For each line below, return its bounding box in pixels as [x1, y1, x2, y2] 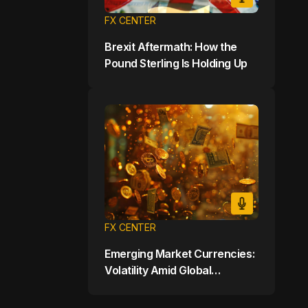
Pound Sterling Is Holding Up [104, 56, 247, 70]
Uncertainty [104, 279, 165, 294]
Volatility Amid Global [104, 263, 212, 277]
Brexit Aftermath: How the [104, 39, 237, 54]
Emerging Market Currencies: [104, 246, 255, 261]
